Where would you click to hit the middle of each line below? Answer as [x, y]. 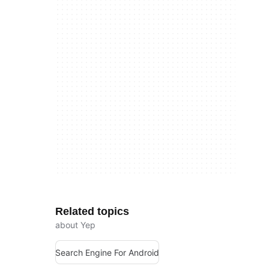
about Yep [75, 225]
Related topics [92, 211]
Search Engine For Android [107, 252]
